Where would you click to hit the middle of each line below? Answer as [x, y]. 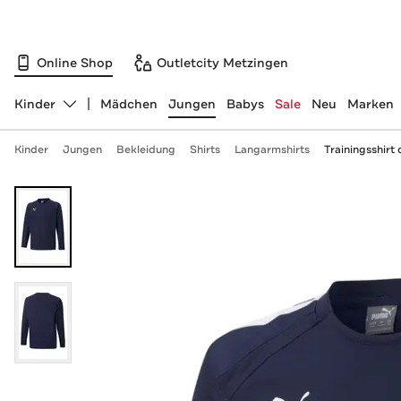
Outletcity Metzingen [222, 62]
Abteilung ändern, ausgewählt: [108, 111]
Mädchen [128, 104]
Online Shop [75, 62]
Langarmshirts [272, 149]
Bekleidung [145, 149]
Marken [370, 104]
